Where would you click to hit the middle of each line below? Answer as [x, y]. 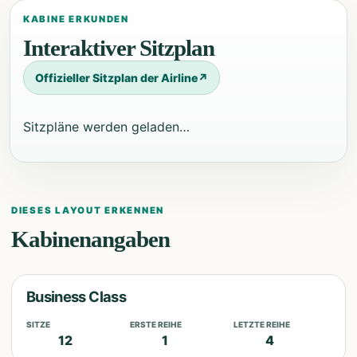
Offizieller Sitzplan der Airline [116, 77]
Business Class [76, 296]
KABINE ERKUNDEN [76, 19]
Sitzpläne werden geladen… [106, 126]
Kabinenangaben [90, 239]
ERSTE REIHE [156, 324]
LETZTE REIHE [262, 324]
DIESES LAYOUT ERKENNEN [88, 210]
